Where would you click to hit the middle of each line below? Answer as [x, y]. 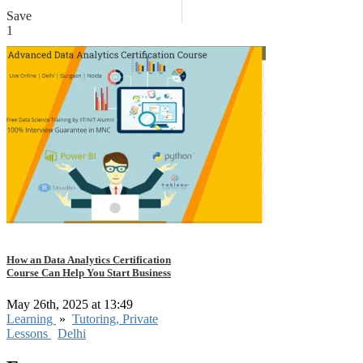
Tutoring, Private [115, 319]
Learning [31, 319]
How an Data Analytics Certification [89, 260]
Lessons [29, 334]
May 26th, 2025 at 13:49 [71, 305]
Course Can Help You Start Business [89, 273]
